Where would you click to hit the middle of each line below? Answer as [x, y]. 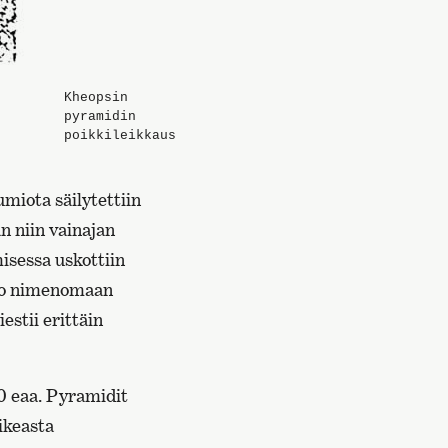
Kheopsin [96, 97]
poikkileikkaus [120, 135]
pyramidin [100, 116]
